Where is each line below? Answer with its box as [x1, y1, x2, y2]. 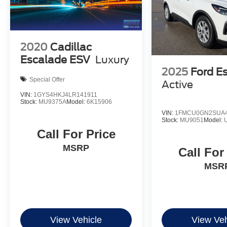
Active [162, 78, 194, 91]
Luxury [95, 54, 129, 66]
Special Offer [29, 75, 65, 83]
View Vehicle [50, 215, 102, 225]
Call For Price [36, 127, 116, 141]
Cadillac [50, 41, 92, 54]
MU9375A [39, 98, 66, 106]
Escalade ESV [20, 54, 90, 66]
